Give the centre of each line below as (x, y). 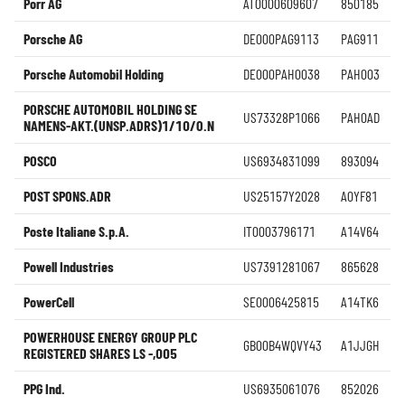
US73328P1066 (282, 117)
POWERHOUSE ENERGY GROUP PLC (110, 337)
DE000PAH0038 (282, 74)
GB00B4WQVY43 (283, 345)
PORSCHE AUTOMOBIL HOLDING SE (110, 109)
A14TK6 (360, 301)
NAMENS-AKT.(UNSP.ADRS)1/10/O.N (119, 125)
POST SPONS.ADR (67, 196)
